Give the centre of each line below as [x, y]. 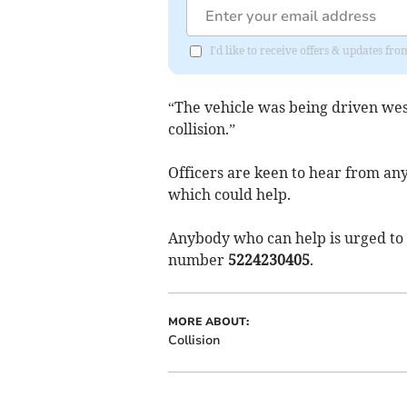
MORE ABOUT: [208, 322]
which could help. [229, 195]
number [198, 260]
